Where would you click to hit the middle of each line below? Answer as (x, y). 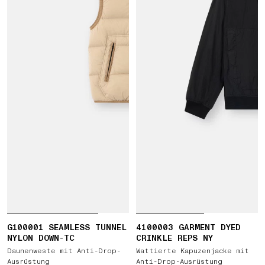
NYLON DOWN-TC (41, 238)
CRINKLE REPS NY (174, 238)
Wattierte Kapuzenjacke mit (193, 251)
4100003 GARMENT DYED (188, 227)
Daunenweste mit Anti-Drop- (64, 251)
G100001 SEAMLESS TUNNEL (67, 227)
